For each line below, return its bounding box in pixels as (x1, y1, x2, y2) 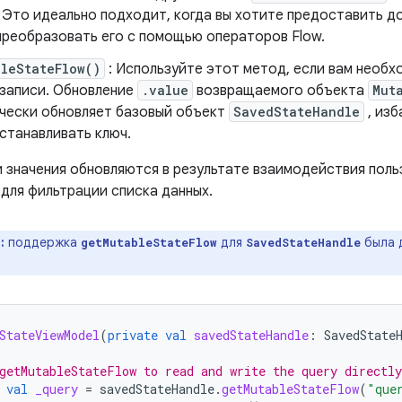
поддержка (8, 234, 81, 250)
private (108, 327, 158, 344)
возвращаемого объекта (193, 82, 368, 100)
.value (142, 82, 188, 99)
